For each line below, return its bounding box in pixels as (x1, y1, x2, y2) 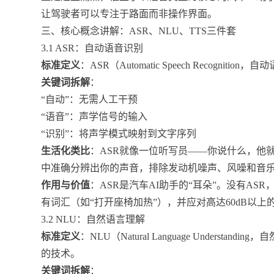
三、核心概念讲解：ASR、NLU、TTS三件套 (41, 25, 237, 36)
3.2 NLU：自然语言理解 (41, 213, 146, 224)
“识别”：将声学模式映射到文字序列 (41, 128, 197, 139)
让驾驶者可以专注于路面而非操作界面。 (41, 8, 218, 19)
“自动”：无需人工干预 (41, 94, 138, 105)
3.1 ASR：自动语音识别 (41, 42, 144, 53)
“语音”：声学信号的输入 (41, 111, 148, 122)
